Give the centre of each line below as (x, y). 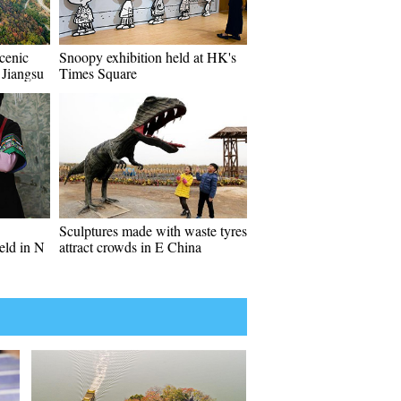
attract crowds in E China (130, 247)
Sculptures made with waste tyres (153, 230)
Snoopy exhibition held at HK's (148, 57)
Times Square (98, 73)
